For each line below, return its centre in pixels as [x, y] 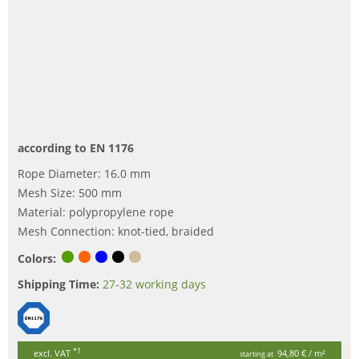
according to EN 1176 [76, 148]
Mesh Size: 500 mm [70, 193]
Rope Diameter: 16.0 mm [84, 174]
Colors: [37, 259]
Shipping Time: [58, 284]
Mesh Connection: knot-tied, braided [116, 232]
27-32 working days [154, 284]
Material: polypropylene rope [96, 212]
